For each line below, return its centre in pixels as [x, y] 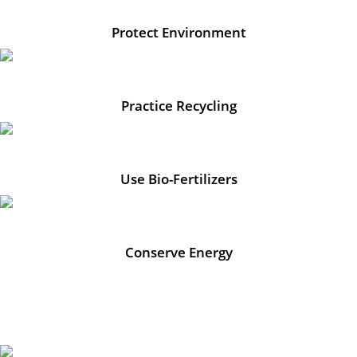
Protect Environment [178, 31]
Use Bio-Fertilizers [178, 178]
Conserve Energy [178, 251]
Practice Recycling [178, 105]
